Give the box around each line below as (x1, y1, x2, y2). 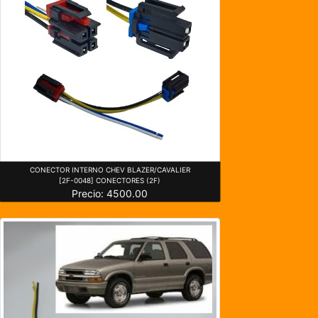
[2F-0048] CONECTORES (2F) (59, 175, 161, 185)
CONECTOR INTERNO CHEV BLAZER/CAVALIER (29, 165, 190, 174)
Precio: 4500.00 (72, 187, 148, 199)
